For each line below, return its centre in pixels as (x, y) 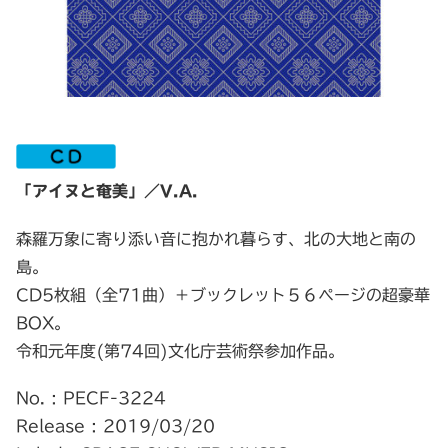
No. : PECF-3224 (91, 397)
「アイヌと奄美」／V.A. (107, 191)
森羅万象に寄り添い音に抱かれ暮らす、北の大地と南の (216, 238)
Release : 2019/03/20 (115, 425)
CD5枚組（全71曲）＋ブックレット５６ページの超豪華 (223, 294)
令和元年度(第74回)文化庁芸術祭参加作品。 (180, 350)
